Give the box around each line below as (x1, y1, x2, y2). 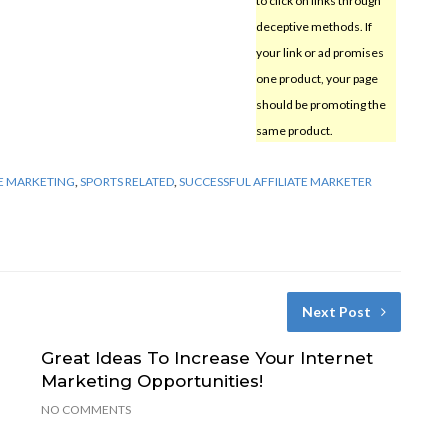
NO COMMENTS (40, 401, 131, 417)
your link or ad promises (255, 44, 384, 60)
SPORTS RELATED (80, 173, 174, 189)
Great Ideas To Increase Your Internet (40, 347, 373, 368)
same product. (255, 122, 333, 138)
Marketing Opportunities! (40, 370, 263, 391)
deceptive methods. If (255, 18, 372, 34)
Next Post (301, 302, 371, 320)
